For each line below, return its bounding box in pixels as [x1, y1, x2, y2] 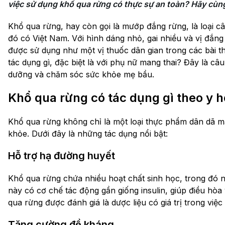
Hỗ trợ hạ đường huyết [8, 150, 115, 162]
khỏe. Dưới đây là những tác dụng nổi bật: [8, 129, 168, 139]
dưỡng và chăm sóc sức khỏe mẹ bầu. [8, 69, 154, 80]
